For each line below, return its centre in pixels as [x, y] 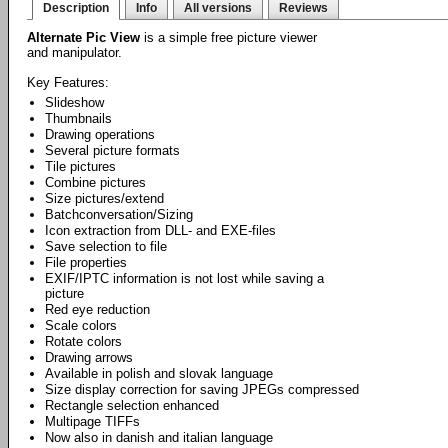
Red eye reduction [97, 309]
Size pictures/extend [104, 198]
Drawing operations [100, 134]
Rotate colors [83, 341]
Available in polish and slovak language [159, 373]
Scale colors [81, 325]
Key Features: [68, 82]
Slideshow [74, 102]
